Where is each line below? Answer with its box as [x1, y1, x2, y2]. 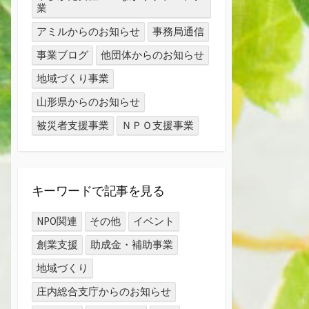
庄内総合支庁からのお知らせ [37, 285, 172, 299]
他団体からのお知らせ [101, 48, 205, 61]
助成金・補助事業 [90, 238, 174, 252]
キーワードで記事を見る [32, 182, 165, 199]
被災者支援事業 [37, 118, 110, 132]
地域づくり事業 [37, 71, 110, 85]
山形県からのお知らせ [37, 94, 141, 108]
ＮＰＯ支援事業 [121, 118, 195, 132]
